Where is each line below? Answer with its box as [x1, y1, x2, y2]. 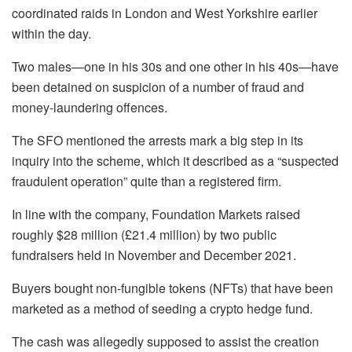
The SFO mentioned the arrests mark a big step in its [12, 131, 303, 150]
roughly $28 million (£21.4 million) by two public [12, 225, 277, 244]
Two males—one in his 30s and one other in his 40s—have [12, 57, 339, 76]
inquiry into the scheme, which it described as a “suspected [12, 152, 339, 170]
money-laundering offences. [12, 98, 167, 117]
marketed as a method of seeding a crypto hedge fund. [12, 299, 313, 318]
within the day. [12, 24, 91, 43]
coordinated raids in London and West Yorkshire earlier [12, 4, 317, 23]
